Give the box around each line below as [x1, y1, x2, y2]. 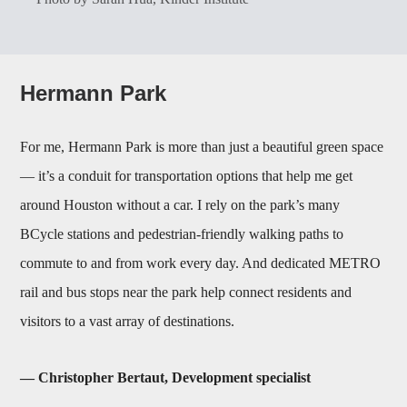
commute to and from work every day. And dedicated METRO [20, 254, 382, 271]
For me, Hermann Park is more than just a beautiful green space [20, 138, 384, 154]
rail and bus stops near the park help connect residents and [20, 283, 352, 300]
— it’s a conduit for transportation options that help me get [20, 167, 353, 184]
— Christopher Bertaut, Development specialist [20, 369, 312, 385]
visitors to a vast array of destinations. [20, 313, 235, 329]
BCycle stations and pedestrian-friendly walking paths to [20, 225, 344, 242]
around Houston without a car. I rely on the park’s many [20, 196, 341, 213]
